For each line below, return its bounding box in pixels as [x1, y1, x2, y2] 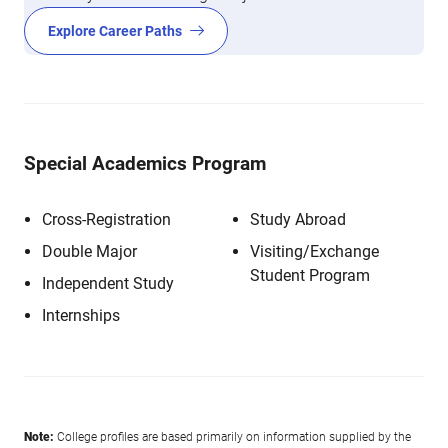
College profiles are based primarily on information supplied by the [54, 430, 411, 444]
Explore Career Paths [48, 23, 182, 39]
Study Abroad [250, 210, 346, 229]
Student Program [250, 266, 370, 285]
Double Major [42, 242, 137, 261]
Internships [42, 306, 120, 325]
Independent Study [42, 274, 174, 293]
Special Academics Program [24, 152, 266, 175]
